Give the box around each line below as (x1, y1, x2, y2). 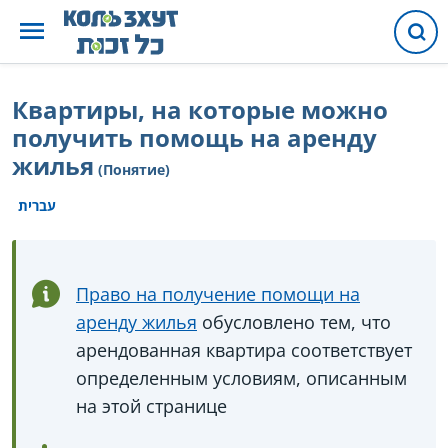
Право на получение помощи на (76, 282, 360, 306)
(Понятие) (98, 160, 170, 179)
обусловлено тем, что (197, 310, 391, 334)
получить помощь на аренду (12, 121, 377, 154)
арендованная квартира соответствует (76, 338, 412, 362)
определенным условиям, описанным (76, 366, 407, 390)
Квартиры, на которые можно (12, 93, 388, 126)
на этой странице (76, 394, 227, 418)
